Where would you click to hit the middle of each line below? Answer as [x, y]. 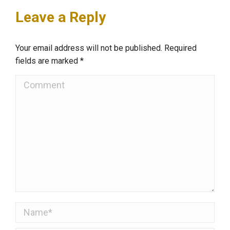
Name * [33, 209]
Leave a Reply [61, 17]
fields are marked [48, 61]
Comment [38, 82]
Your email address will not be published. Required [106, 48]
